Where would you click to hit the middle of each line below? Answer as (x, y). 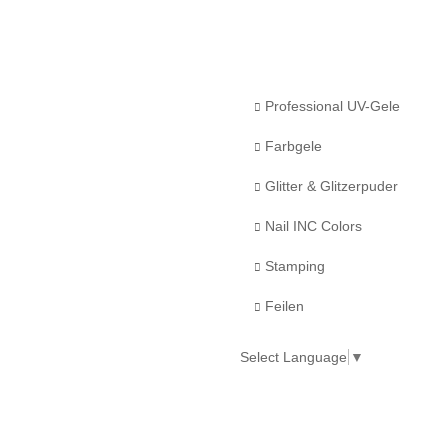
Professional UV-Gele (330, 106)
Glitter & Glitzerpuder (329, 186)
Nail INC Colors (311, 226)
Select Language (293, 357)
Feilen (282, 306)
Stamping (293, 266)
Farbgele (291, 146)
